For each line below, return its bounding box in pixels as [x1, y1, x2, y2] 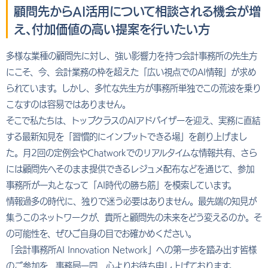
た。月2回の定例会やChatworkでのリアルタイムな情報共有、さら [6, 148, 257, 158]
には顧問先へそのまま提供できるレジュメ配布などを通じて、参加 [6, 165, 254, 174]
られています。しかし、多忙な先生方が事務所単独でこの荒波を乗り [6, 84, 261, 93]
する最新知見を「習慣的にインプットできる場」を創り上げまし [6, 132, 247, 142]
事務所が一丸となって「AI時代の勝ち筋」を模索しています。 [6, 181, 236, 190]
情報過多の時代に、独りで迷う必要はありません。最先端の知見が [6, 197, 257, 206]
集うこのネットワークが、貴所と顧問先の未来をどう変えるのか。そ [6, 213, 262, 223]
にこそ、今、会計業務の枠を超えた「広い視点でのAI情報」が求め [6, 68, 256, 77]
